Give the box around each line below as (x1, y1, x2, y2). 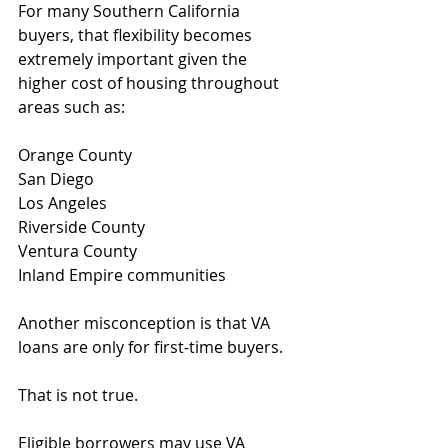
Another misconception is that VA (18, 312, 274, 334)
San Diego (18, 168, 94, 190)
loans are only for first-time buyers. (18, 336, 283, 358)
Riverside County (18, 216, 145, 238)
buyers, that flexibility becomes (18, 24, 256, 46)
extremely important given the (18, 48, 251, 70)
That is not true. (18, 384, 138, 406)
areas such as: (18, 96, 125, 118)
